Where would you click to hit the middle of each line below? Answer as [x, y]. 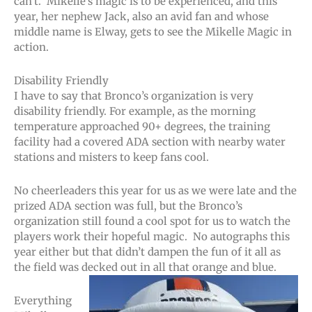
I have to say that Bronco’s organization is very [134, 95]
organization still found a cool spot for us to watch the [152, 221]
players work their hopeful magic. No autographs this [152, 237]
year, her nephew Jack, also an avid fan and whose [141, 16]
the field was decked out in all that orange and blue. [145, 267]
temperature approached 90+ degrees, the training [142, 126]
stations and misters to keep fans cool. [111, 157]
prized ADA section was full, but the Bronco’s [128, 206]
